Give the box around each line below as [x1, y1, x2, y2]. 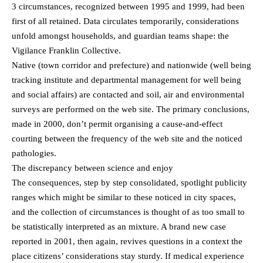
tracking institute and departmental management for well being [12, 75, 241, 85]
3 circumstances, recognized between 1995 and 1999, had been [12, 2, 245, 12]
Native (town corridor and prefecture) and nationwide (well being [12, 60, 251, 70]
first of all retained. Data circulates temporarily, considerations [12, 16, 239, 26]
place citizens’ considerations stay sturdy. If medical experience [12, 251, 244, 261]
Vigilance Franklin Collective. [12, 46, 121, 56]
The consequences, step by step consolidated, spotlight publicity [12, 178, 247, 188]
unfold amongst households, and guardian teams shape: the [12, 31, 229, 41]
